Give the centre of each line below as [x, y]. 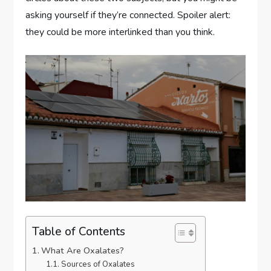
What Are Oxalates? [83, 251]
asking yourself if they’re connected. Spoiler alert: [128, 15]
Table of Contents [79, 231]
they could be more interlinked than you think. [120, 32]
